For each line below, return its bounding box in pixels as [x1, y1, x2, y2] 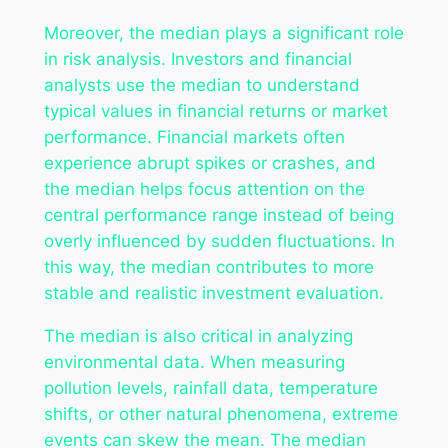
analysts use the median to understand [43, 74, 360, 95]
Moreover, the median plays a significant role [43, 22, 404, 43]
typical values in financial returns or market [43, 100, 388, 121]
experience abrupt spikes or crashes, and [43, 152, 376, 173]
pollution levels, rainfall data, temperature [43, 377, 378, 398]
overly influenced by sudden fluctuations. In [43, 230, 395, 251]
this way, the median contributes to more [43, 256, 374, 277]
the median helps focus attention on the [43, 178, 365, 199]
